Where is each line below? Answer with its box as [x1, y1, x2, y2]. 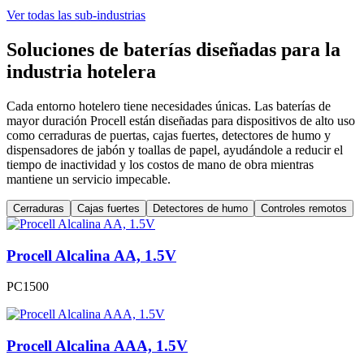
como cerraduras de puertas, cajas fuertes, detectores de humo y [6, 128, 331, 142]
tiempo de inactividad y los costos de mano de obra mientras [6, 157, 314, 171]
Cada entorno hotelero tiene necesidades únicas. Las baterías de [6, 98, 331, 113]
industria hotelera [6, 61, 156, 83]
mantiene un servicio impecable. [6, 171, 171, 186]
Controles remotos [261, 201, 347, 214]
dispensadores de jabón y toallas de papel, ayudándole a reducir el [6, 142, 343, 157]
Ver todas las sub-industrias [6, 8, 145, 23]
